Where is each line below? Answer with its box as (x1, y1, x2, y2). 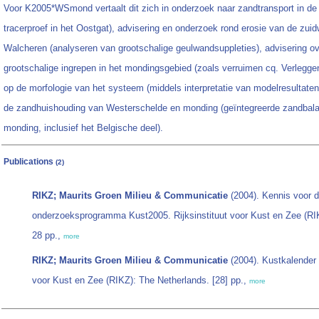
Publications (4, 157, 56, 167)
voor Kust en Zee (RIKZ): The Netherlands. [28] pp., (32, 275, 249, 286)
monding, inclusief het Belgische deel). (4, 122, 163, 134)
